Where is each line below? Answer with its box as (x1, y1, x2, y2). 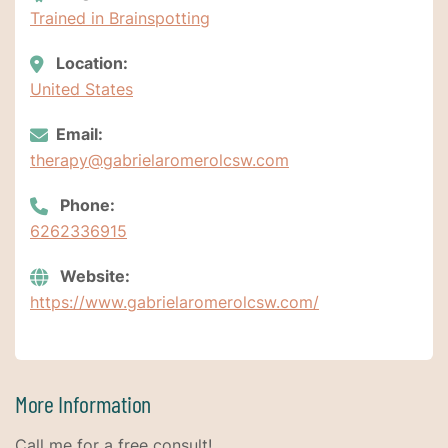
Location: (52, 52, 128, 73)
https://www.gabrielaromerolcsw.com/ (30, 292, 319, 313)
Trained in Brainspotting (30, 7, 210, 28)
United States (30, 78, 133, 99)
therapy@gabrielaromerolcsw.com (30, 149, 289, 170)
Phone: (56, 194, 115, 215)
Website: (56, 266, 130, 286)
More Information (15, 389, 151, 419)
